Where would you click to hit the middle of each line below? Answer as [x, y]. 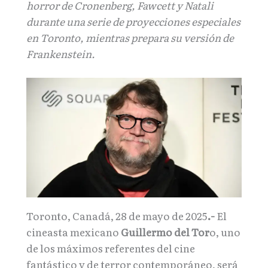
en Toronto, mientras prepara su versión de [130, 37]
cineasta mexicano [74, 232]
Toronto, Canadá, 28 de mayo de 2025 [117, 216]
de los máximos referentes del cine [111, 248]
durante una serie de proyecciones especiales [133, 21]
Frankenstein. [61, 54]
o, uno [225, 232]
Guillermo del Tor [165, 232]
